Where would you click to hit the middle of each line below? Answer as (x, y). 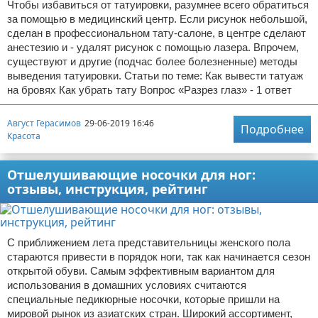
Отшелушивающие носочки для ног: (131, 175)
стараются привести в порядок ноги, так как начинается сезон (159, 257)
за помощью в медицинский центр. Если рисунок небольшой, (157, 19)
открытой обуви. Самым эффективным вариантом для (141, 271)
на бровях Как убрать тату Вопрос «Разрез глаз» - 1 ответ (149, 90)
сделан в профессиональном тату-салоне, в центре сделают (157, 33)
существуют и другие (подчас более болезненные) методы (152, 62)
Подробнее (272, 130)
